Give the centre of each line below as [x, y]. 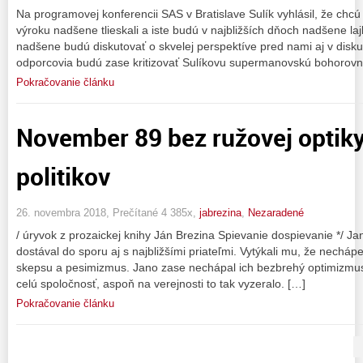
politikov [63, 176]
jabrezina [220, 213]
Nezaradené [276, 213]
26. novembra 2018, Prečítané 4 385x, [108, 213]
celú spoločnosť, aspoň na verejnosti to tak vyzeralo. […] [161, 284]
